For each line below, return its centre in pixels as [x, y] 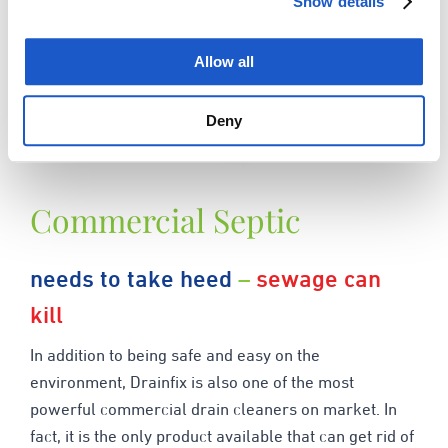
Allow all [224, 62]
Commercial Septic [165, 220]
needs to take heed [130, 280]
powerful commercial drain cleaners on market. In [213, 411]
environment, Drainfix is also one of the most [191, 384]
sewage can [318, 280]
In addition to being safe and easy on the [174, 357]
